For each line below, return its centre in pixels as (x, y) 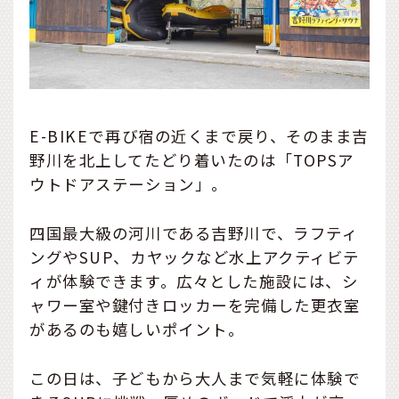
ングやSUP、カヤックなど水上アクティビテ (195, 256)
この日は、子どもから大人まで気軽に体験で (195, 378)
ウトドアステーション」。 (129, 183)
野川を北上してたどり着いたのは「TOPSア (192, 159)
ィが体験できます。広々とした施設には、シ (194, 281)
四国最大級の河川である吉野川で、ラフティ (194, 232)
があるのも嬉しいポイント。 (137, 329)
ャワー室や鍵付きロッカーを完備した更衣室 (195, 305)
